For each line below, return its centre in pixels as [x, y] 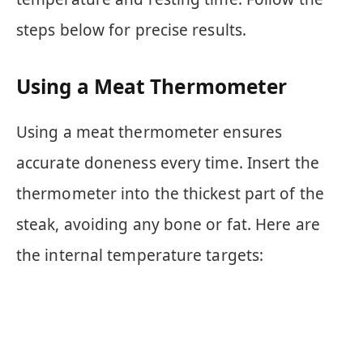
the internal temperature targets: [140, 255]
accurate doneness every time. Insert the [168, 162]
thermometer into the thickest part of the [170, 193]
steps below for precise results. [132, 30]
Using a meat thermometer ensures [149, 132]
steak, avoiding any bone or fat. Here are [168, 224]
